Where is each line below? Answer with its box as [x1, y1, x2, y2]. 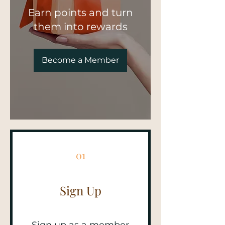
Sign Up [59, 182, 101, 199]
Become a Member [42, 55, 119, 65]
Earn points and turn [28, 7, 133, 19]
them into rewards [33, 21, 128, 33]
